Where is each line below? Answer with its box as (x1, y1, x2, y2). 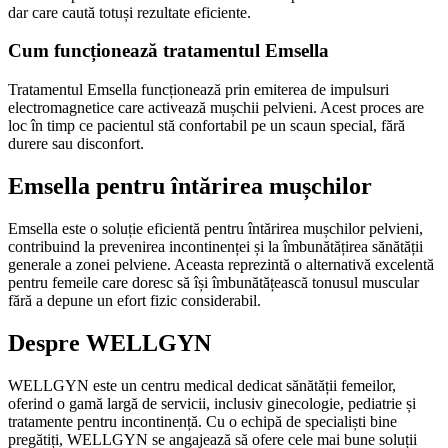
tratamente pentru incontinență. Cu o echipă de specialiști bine (8, 412, 397, 430)
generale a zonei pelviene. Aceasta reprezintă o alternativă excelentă (8, 255, 434, 273)
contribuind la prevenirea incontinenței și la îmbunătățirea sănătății (8, 237, 423, 255)
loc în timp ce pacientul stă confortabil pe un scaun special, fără (8, 117, 405, 135)
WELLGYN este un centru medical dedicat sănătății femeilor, (8, 376, 396, 394)
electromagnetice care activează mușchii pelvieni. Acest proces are (8, 99, 424, 117)
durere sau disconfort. (8, 135, 144, 153)
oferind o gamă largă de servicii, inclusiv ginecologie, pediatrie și (8, 394, 416, 412)
